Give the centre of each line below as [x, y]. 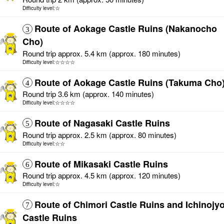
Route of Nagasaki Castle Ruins [102, 123]
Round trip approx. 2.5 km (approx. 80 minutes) [99, 134]
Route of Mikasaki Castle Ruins [101, 164]
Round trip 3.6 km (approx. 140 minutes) [88, 94]
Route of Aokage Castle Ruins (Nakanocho [126, 28]
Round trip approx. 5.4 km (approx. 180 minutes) [101, 53]
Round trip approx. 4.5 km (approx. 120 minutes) [101, 175]
